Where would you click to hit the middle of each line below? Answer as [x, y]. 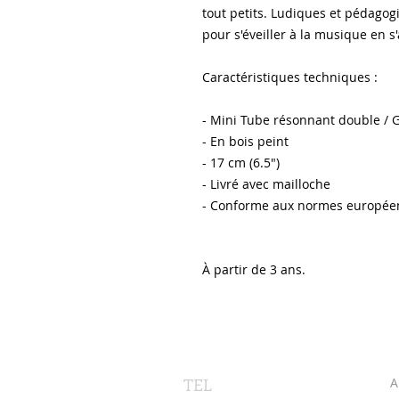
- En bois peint [245, 141]
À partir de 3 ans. [254, 269]
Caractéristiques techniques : [290, 77]
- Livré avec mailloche [266, 184]
